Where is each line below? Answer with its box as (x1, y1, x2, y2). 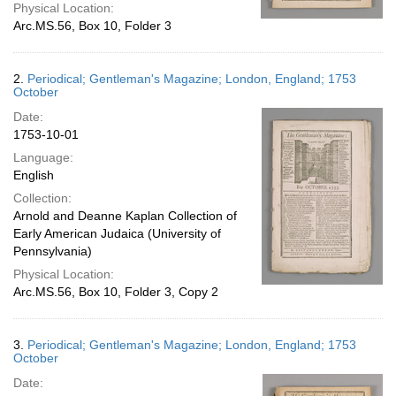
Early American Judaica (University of (13, 226, 221, 240)
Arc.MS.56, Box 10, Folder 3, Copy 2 (13, 285, 218, 299)
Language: (13, 150, 73, 164)
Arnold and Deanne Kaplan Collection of (13, 209, 237, 223)
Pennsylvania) (13, 244, 92, 258)
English (13, 168, 54, 182)
